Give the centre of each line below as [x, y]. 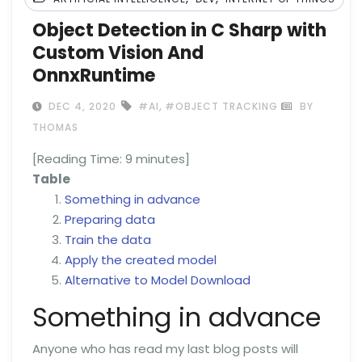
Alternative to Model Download [158, 280]
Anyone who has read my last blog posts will [165, 349]
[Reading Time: [79, 158]
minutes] [163, 158]
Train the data [108, 239]
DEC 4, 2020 [81, 106]
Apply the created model [141, 259]
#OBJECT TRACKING [221, 106]
